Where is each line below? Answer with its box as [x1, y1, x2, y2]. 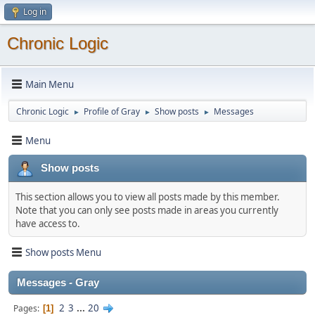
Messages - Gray [17, 277, 99, 288]
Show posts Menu [25, 245, 101, 259]
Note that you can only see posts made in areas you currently [15, 204, 278, 217]
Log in [23, 6, 46, 18]
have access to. [15, 217, 80, 230]
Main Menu [25, 77, 74, 91]
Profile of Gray [84, 105, 140, 117]
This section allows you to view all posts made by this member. [15, 191, 280, 203]
